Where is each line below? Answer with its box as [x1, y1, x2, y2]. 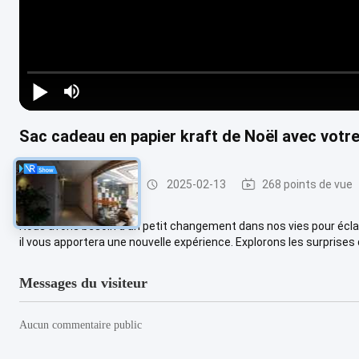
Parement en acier [35, 177, 131, 191]
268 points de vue [262, 177, 353, 191]
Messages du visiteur [19, 274, 147, 291]
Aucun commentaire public [19, 318, 142, 331]
